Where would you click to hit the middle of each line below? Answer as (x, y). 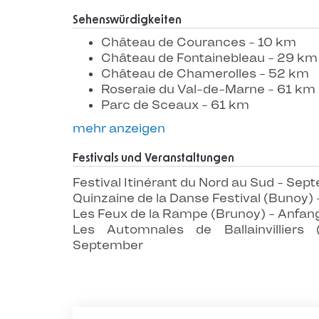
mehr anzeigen (119, 128)
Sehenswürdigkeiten (127, 20)
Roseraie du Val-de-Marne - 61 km (208, 89)
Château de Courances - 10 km (199, 42)
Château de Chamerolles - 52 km (205, 73)
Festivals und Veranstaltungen (153, 158)
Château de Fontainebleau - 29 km (209, 58)
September (108, 245)
